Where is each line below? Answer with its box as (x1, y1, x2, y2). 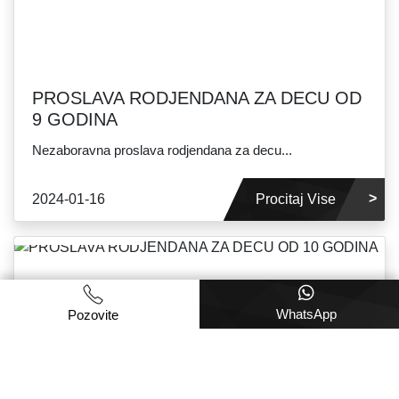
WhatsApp (275, 305, 337, 322)
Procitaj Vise (256, 191, 336, 208)
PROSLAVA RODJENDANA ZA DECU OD (32, 88, 362, 109)
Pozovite (69, 306, 118, 322)
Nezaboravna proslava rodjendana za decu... (32, 142, 292, 159)
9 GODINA (32, 110, 118, 130)
